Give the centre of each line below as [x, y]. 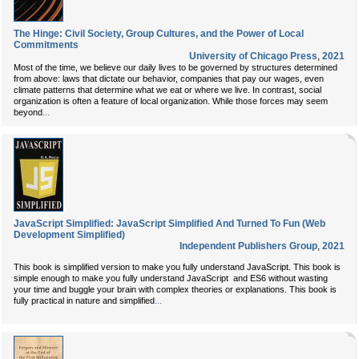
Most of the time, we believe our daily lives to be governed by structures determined [175, 67]
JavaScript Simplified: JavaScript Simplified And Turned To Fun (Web [169, 224]
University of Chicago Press [253, 56]
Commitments [46, 45]
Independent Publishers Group [248, 246]
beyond [28, 112]
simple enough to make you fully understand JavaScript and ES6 [140, 278]
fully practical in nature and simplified [84, 301]
